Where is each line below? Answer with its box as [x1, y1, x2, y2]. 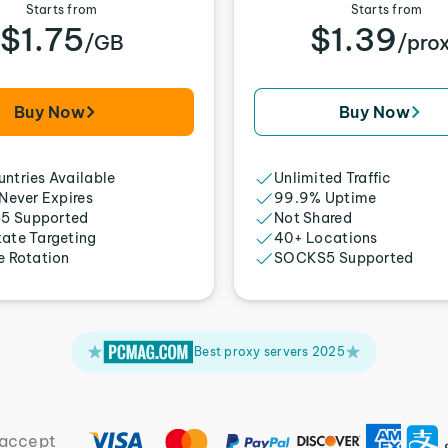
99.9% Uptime [274, 189, 377, 207]
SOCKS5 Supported [274, 249, 414, 267]
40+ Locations [274, 229, 378, 247]
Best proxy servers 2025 [194, 344, 345, 359]
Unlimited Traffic [274, 169, 392, 187]
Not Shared [274, 209, 352, 227]
